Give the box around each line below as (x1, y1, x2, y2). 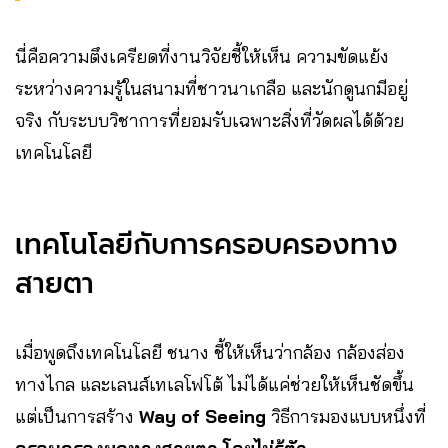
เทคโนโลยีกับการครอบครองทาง (15, 222, 398, 266)
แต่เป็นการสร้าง (15, 404, 139, 428)
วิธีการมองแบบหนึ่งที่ (266, 404, 426, 428)
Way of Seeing (139, 404, 266, 428)
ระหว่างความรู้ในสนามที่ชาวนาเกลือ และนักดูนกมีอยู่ (15, 76, 408, 100)
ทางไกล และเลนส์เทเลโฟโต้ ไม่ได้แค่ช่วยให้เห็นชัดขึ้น (15, 372, 414, 396)
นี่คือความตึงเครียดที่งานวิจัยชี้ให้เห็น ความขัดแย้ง (15, 44, 389, 68)
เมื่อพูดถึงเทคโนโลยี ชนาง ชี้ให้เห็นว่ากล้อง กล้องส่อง (15, 340, 405, 364)
